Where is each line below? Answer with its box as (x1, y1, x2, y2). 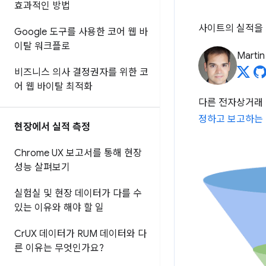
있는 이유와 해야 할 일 (14, 202, 104, 214)
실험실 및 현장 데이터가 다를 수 (14, 188, 142, 199)
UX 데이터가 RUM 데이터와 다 (25, 228, 147, 240)
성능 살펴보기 (14, 161, 70, 173)
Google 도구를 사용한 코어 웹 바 (14, 26, 148, 38)
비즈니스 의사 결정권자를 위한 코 (14, 66, 148, 78)
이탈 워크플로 (14, 40, 70, 52)
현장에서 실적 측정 (14, 121, 90, 133)
